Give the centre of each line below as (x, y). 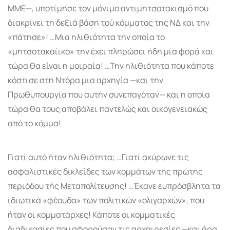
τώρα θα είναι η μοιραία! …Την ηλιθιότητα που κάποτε (111, 65)
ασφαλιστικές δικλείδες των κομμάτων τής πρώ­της (105, 171)
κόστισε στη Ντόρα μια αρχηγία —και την (85, 80)
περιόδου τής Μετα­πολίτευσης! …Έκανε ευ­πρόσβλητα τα (114, 186)
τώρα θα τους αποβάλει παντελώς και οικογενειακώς (108, 109)
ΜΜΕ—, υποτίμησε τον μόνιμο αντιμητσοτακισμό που (108, 8)
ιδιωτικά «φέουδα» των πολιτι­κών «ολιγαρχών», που (106, 200)
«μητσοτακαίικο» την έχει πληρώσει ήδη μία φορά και (111, 51)
